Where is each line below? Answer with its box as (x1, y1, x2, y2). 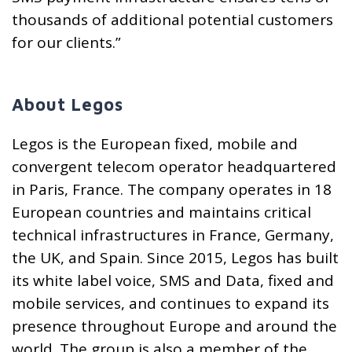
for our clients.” (12, 32, 121, 53)
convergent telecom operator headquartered (12, 156, 336, 178)
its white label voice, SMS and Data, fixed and (12, 270, 334, 291)
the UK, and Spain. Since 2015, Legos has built (12, 247, 339, 269)
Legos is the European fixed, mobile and (12, 134, 298, 155)
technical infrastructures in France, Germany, (12, 225, 334, 246)
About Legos (12, 94, 123, 115)
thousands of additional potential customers (12, 9, 333, 31)
